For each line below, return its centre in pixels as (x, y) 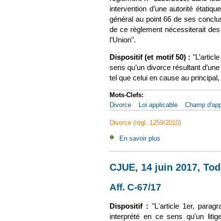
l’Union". (123, 40)
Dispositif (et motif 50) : (150, 57)
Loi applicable (158, 105)
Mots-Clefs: (128, 95)
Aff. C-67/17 (135, 187)
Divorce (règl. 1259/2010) (145, 123)
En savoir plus (140, 138)
